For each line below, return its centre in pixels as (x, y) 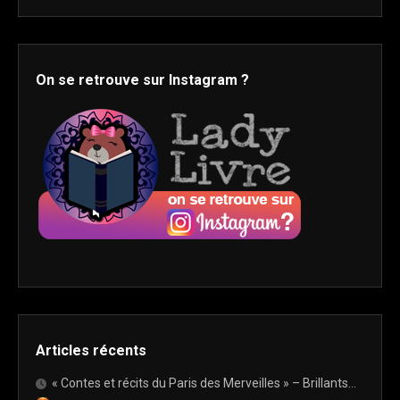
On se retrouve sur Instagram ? (142, 80)
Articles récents (91, 351)
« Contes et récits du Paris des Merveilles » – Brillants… (204, 383)
